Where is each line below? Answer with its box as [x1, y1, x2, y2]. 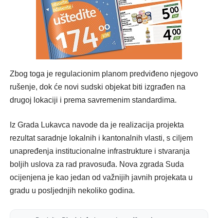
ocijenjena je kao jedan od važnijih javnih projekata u [10, 173, 193, 182]
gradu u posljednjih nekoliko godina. [10, 186, 135, 195]
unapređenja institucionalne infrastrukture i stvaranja [10, 147, 190, 156]
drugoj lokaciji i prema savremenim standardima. [10, 95, 177, 104]
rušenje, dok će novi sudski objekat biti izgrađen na [10, 82, 185, 91]
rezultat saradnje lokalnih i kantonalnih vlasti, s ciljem [10, 134, 193, 143]
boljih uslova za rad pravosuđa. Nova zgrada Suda [10, 160, 184, 169]
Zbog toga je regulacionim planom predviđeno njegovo [10, 69, 198, 78]
